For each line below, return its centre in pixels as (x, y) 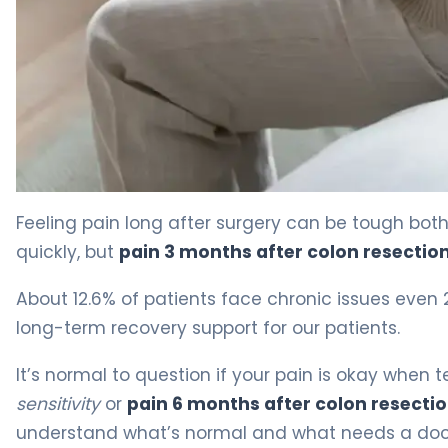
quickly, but (67, 251)
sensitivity (58, 403)
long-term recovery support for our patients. (208, 327)
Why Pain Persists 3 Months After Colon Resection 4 (217, 202)
